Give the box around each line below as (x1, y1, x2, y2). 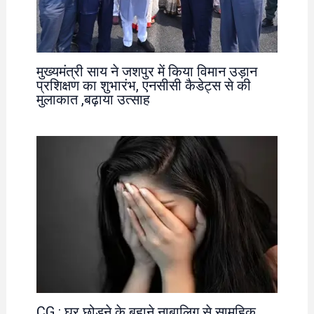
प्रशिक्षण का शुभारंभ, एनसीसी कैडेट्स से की (36, 76, 251, 94)
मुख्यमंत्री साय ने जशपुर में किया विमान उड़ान (36, 62, 257, 80)
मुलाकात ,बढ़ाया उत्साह (36, 90, 150, 108)
